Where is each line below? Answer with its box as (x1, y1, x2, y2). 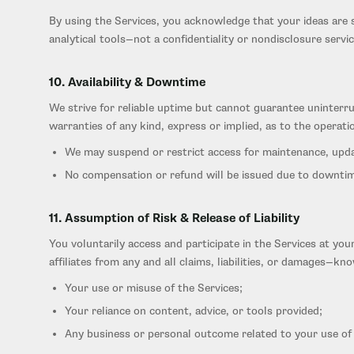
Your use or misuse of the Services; (65, 281, 243, 295)
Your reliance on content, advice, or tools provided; (65, 304, 322, 318)
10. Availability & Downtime (49, 75, 205, 90)
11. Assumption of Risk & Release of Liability (49, 211, 299, 226)
